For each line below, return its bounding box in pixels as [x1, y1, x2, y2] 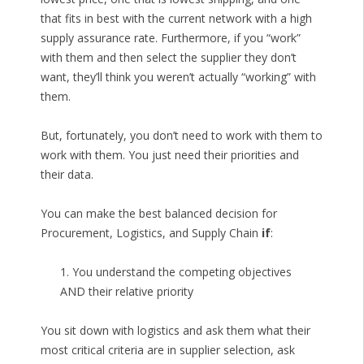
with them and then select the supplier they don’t [40, 50, 297, 66]
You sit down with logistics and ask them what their [40, 323, 310, 339]
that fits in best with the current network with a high [40, 11, 312, 27]
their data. [40, 167, 93, 183]
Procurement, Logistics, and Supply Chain [40, 225, 262, 241]
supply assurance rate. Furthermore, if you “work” [40, 30, 301, 46]
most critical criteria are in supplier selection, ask [40, 342, 295, 358]
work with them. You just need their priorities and [40, 147, 299, 163]
